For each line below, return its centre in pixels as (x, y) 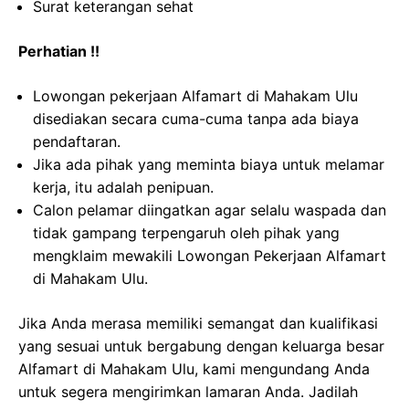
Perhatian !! (59, 51)
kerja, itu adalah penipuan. (123, 187)
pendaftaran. (77, 142)
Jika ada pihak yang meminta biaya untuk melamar (209, 164)
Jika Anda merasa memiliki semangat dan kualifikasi (198, 323)
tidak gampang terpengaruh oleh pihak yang (186, 233)
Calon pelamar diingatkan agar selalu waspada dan (210, 210)
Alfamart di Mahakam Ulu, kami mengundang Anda (194, 369)
